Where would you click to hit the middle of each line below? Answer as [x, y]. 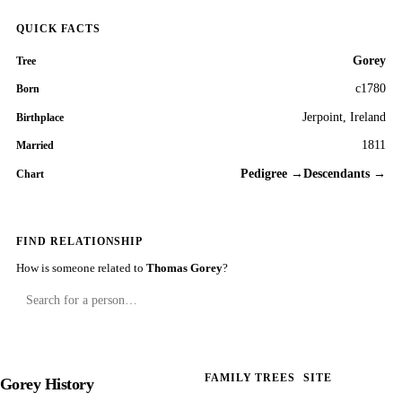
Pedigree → [272, 174]
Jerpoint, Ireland [344, 117]
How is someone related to [81, 267]
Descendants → [345, 174]
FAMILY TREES [250, 378]
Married [35, 146]
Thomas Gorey [184, 267]
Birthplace [40, 117]
